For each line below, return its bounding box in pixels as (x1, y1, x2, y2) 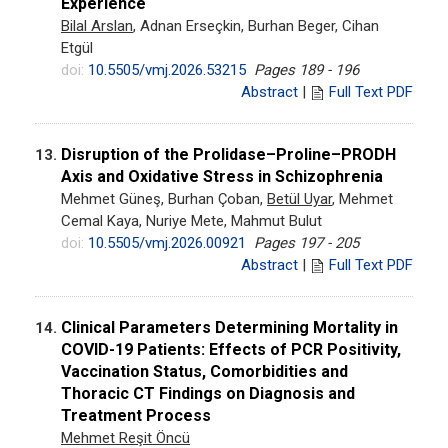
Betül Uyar (267, 189, 332, 208)
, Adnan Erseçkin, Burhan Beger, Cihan (133, 16, 379, 35)
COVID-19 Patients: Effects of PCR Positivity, (61, 339, 401, 359)
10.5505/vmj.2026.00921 (88, 233, 246, 252)
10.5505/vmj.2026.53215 (88, 60, 246, 79)
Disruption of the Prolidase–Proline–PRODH (61, 144, 396, 164)
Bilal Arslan (61, 16, 133, 35)
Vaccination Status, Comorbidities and (61, 361, 348, 381)
